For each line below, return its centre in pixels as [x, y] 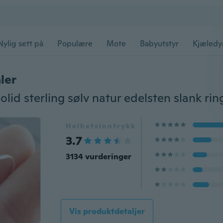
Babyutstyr [159, 44]
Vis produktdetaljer [107, 211]
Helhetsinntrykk [101, 126]
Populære [75, 44]
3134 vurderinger [98, 157]
